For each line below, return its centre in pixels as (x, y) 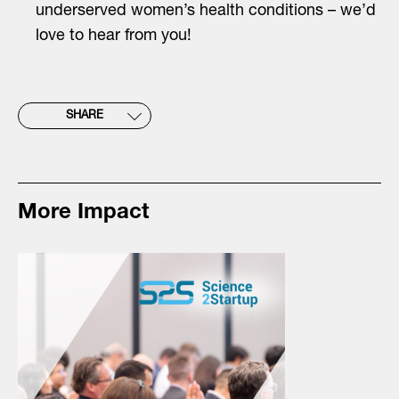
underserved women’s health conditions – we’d (206, 12)
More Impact (83, 214)
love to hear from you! (114, 37)
